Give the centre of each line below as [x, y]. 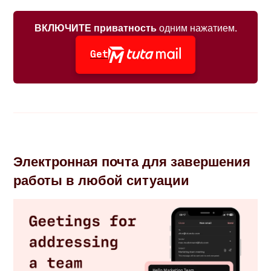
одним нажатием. [197, 28]
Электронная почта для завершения [132, 161]
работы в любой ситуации [102, 179]
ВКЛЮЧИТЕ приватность [95, 28]
